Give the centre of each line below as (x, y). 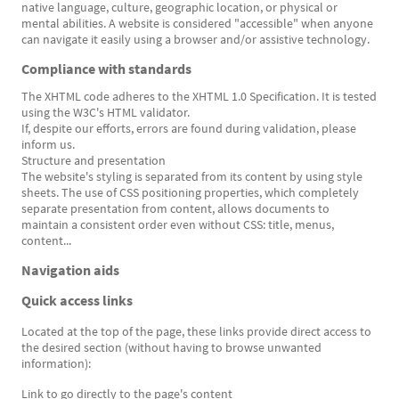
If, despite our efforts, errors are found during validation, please (189, 128)
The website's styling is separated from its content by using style (192, 176)
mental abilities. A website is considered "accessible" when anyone (197, 23)
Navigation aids (70, 270)
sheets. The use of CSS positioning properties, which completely (190, 192)
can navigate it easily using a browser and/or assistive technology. (195, 39)
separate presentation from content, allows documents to (175, 208)
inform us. (48, 144)
